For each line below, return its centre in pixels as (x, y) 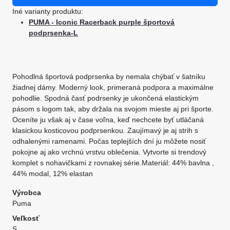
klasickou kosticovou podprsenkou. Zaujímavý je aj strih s (105, 130)
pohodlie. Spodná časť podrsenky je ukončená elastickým (106, 98)
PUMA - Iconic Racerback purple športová (102, 22)
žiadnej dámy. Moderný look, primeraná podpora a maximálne (113, 87)
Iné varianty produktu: (48, 11)
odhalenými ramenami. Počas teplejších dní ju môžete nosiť (109, 141)
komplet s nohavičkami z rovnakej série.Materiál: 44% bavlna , (113, 163)
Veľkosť (26, 218)
